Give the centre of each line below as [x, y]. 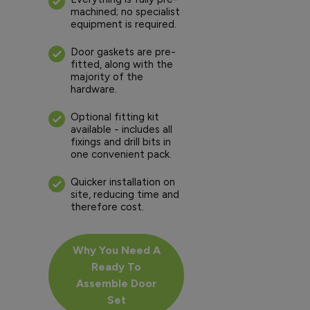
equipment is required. [124, 24]
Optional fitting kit [115, 117]
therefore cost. [107, 207]
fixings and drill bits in [121, 142]
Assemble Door [116, 283]
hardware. [94, 89]
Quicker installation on [123, 182]
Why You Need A [116, 250]
